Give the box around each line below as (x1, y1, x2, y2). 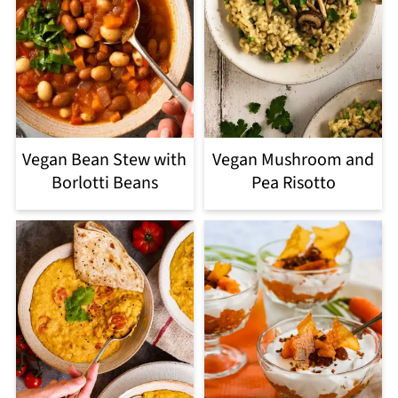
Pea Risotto (251, 170, 336, 195)
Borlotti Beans (51, 170, 158, 195)
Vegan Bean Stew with (22, 147, 187, 172)
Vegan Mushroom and (212, 147, 375, 172)
